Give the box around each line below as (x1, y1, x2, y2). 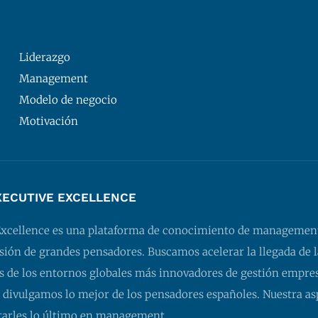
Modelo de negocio (18, 93, 117, 107)
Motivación (18, 114, 78, 128)
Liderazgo (18, 50, 70, 65)
